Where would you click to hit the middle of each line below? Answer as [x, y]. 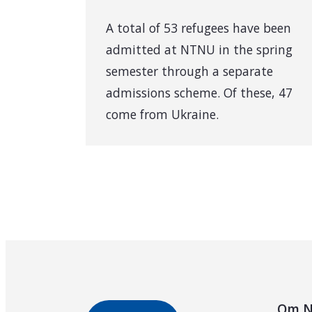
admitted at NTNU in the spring [200, 49]
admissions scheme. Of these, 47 [200, 92]
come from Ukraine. [163, 114]
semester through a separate [190, 71]
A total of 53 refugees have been [199, 28]
